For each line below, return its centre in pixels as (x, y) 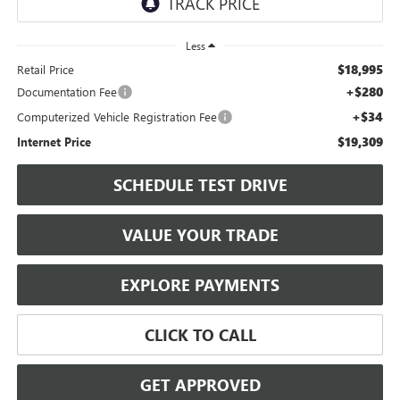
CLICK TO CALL (200, 334)
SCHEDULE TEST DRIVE (200, 184)
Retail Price (45, 69)
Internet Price (54, 141)
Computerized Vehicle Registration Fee (117, 116)
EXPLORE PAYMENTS (200, 284)
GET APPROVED (200, 384)
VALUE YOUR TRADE (200, 234)
